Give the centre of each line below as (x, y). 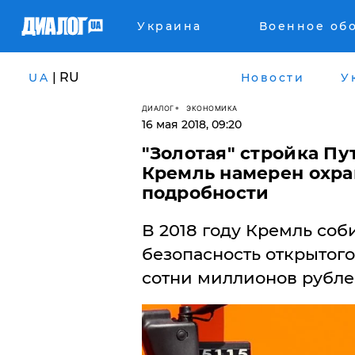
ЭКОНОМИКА (212, 108)
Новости (272, 77)
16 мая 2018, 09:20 (191, 124)
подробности (205, 193)
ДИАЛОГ (158, 108)
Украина (170, 26)
